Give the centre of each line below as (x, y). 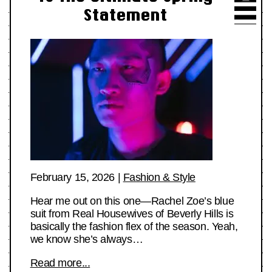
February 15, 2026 (72, 177)
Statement (125, 15)
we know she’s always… (87, 239)
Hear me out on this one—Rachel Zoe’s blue (132, 201)
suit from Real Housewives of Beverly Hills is (132, 213)
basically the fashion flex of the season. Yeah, (134, 226)
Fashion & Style (159, 177)
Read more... (60, 263)
